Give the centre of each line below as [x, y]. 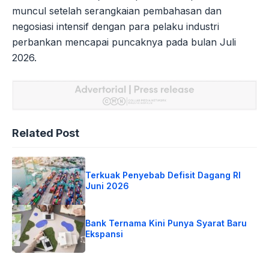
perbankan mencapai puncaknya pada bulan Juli [124, 42]
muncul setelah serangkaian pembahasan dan [117, 11]
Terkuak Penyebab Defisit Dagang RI [163, 175]
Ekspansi [104, 234]
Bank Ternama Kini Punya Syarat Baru [166, 223]
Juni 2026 [107, 186]
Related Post [46, 133]
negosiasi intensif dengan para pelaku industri [116, 27]
